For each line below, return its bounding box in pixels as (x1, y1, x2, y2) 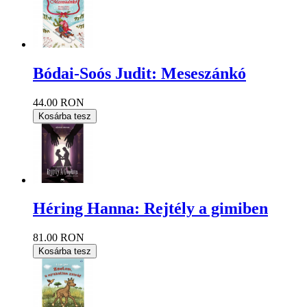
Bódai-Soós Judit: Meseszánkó (33, 64, 246, 83)
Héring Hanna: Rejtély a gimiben (33, 199, 268, 218)
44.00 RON (33, 97, 84, 109)
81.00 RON (33, 232, 84, 244)
